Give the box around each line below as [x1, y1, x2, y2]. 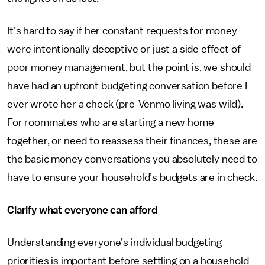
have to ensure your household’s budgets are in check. [7, 172, 257, 183]
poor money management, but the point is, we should [7, 62, 251, 73]
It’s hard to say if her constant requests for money [7, 25, 237, 36]
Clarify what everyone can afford [7, 205, 158, 215]
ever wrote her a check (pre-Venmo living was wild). [7, 99, 243, 109]
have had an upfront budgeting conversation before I [7, 80, 247, 91]
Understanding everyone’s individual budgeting [7, 237, 222, 248]
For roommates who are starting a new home [7, 117, 214, 128]
